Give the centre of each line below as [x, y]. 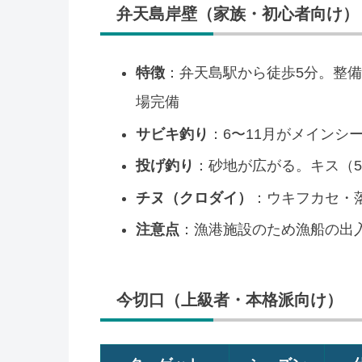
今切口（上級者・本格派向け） [229, 300]
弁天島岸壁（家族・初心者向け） [238, 13]
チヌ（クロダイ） [194, 198]
